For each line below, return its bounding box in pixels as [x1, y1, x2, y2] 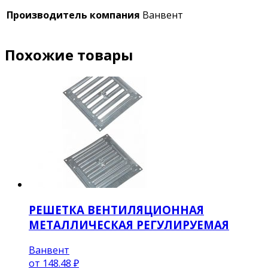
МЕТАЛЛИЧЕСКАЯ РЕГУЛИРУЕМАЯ [29, 217, 229, 232]
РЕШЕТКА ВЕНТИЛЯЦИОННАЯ [29, 202, 204, 217]
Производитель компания [7, 8, 140, 22]
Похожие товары [5, 45, 133, 65]
